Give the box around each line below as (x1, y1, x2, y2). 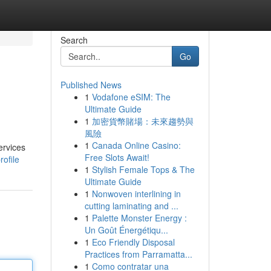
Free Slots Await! (84, 151, 149, 163)
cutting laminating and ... (84, 200, 178, 212)
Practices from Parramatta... (84, 248, 192, 260)
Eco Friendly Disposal (91, 236, 175, 248)
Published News (60, 79, 122, 91)
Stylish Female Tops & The (91, 163, 195, 175)
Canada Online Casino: (91, 139, 181, 151)
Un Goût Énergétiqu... (84, 224, 168, 236)
